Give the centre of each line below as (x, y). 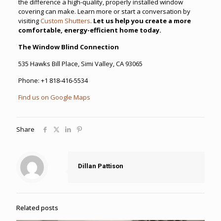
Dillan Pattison (101, 166)
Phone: (29, 80)
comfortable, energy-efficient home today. (90, 30)
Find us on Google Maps (54, 97)
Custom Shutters (65, 20)
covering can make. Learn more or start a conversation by (104, 11)
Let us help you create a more (142, 20)
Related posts (37, 207)
